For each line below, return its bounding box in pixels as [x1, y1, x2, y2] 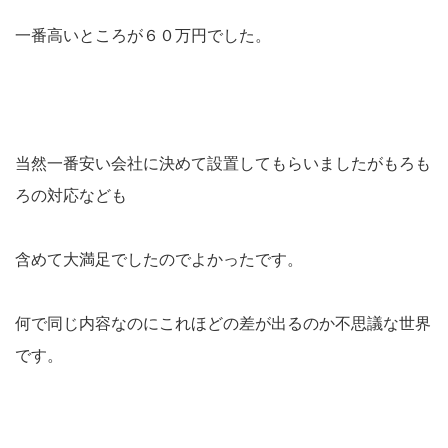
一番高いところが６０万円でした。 [15, 27, 271, 45]
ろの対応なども [15, 187, 127, 205]
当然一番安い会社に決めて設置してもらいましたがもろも [15, 155, 431, 173]
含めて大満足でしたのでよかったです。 [15, 251, 303, 269]
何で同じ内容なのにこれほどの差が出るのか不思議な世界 [15, 315, 431, 333]
